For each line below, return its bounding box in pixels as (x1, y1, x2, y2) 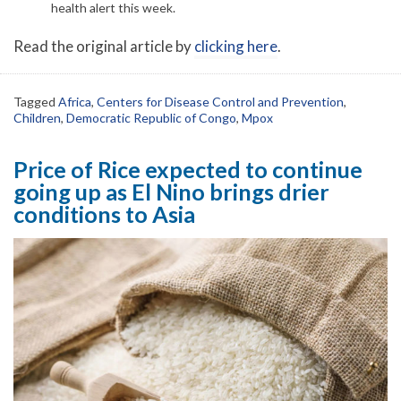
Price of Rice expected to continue (13, 156, 363, 183)
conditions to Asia (13, 200, 195, 228)
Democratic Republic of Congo (66, 110, 236, 126)
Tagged (13, 94, 58, 110)
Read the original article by (13, 37, 194, 56)
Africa (58, 94, 91, 110)
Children (13, 110, 61, 126)
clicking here (194, 37, 277, 56)
